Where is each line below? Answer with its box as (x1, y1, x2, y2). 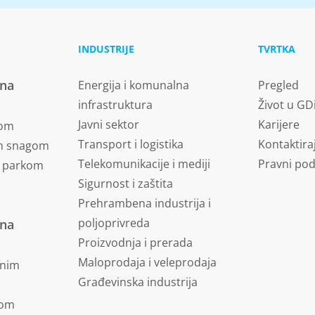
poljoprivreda (77, 214, 150, 231)
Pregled (258, 77, 300, 93)
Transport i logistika (77, 136, 184, 152)
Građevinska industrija (77, 274, 198, 290)
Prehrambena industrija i (77, 195, 211, 211)
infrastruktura (77, 96, 153, 112)
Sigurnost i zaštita (77, 175, 173, 191)
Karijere (258, 116, 300, 132)
